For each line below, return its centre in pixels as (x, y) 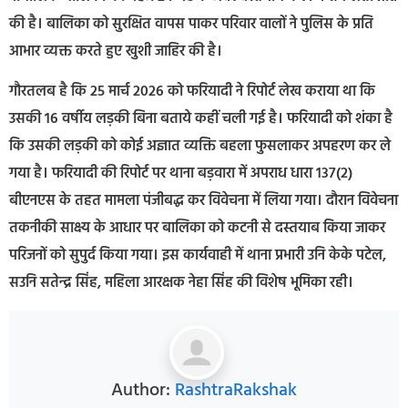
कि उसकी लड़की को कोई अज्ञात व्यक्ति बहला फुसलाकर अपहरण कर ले (200, 147)
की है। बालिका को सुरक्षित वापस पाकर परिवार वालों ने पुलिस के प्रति (191, 24)
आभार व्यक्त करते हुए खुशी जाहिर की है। (116, 51)
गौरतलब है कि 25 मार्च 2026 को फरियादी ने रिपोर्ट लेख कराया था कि (192, 92)
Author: (143, 390)
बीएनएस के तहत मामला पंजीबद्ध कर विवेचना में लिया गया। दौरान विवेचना (204, 202)
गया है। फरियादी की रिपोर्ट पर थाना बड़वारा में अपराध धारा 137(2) (181, 174)
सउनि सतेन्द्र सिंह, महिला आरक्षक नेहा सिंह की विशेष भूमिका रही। (181, 284)
